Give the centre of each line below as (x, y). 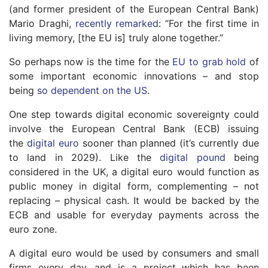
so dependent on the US (92, 90)
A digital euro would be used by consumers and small (134, 253)
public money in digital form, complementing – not (134, 186)
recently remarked (117, 23)
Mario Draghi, (42, 23)
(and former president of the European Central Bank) (134, 9)
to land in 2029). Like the (85, 157)
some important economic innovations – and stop (134, 76)
